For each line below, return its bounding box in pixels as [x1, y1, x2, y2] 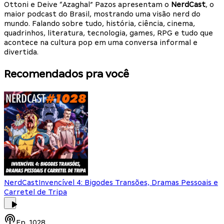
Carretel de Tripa [4, 187, 67, 196]
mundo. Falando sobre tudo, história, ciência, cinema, [4, 19, 195, 27]
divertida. [4, 47, 38, 56]
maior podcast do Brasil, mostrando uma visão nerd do [4, 9, 200, 18]
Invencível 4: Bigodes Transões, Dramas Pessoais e [38, 178, 218, 186]
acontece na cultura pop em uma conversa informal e [4, 38, 197, 46]
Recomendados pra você [4, 67, 129, 80]
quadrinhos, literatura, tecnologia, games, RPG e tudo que [4, 28, 213, 37]
